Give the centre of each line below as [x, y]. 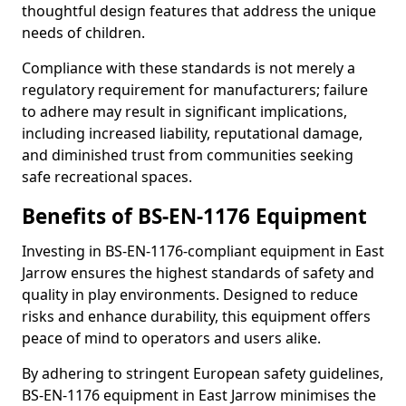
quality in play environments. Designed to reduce [190, 295]
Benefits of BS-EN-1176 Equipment [194, 216]
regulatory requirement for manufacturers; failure [195, 90]
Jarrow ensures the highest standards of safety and [198, 273]
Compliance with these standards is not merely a [188, 68]
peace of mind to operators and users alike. [171, 338]
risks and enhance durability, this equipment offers [196, 316]
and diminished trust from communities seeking [188, 155]
